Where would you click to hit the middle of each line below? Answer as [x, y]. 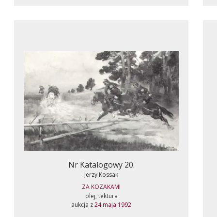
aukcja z [83, 205]
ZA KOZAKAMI [101, 187]
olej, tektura [101, 196]
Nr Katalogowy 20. [101, 165]
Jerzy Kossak [101, 175]
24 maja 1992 [113, 205]
